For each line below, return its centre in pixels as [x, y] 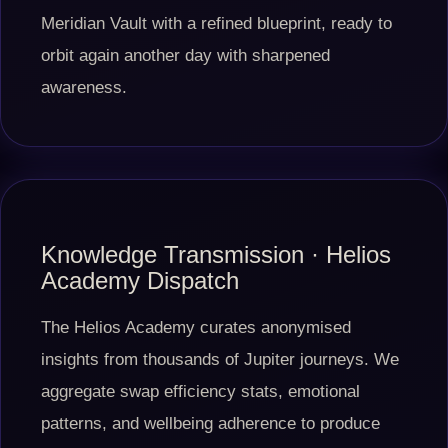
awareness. [84, 87]
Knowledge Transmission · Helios [216, 254]
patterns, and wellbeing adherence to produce [210, 423]
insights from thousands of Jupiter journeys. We [220, 359]
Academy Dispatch [140, 280]
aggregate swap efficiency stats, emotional [200, 391]
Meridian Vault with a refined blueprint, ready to [216, 23]
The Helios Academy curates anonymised [196, 327]
